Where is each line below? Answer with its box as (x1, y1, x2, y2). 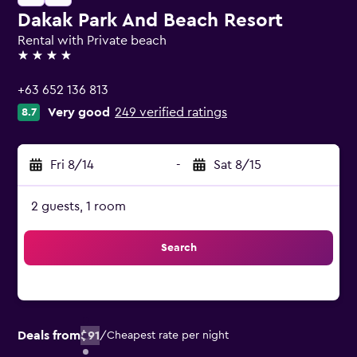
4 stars (17, 56, 54, 69)
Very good (48, 106, 110, 119)
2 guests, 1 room (31, 200, 126, 213)
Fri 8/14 (50, 159, 94, 171)
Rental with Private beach (18, 34, 167, 47)
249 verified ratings (115, 106, 227, 119)
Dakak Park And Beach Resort (18, 11, 283, 30)
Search (160, 242, 197, 253)
